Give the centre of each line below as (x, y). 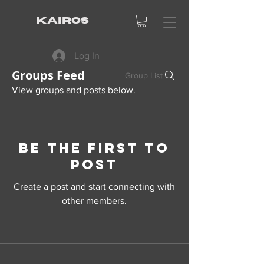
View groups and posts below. (74, 90)
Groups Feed (48, 75)
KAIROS (62, 21)
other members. (94, 200)
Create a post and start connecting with (94, 186)
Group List (144, 75)
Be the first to (94, 148)
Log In (87, 55)
